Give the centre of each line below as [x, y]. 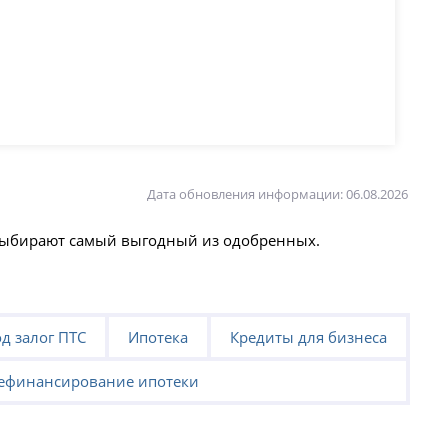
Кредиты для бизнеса [308, 337]
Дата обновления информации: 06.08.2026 [277, 194]
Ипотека [157, 337]
